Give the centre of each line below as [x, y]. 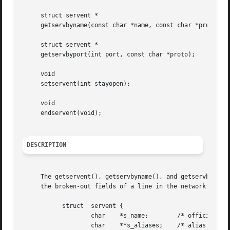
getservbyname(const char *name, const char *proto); [123, 25]
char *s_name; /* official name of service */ [52, 216]
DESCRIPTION [47, 145]
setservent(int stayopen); [77, 84]
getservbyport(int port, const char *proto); [109, 55]
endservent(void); [62, 113]
